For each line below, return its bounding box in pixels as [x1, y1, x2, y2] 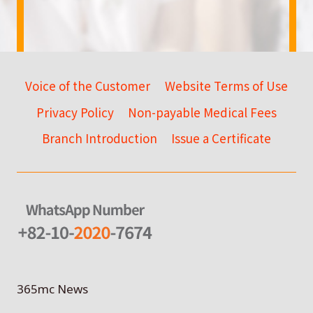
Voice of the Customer [25, 77, 151, 95]
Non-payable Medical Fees [128, 103, 277, 121]
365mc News [17, 280, 88, 297]
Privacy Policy [36, 103, 114, 121]
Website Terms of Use [164, 77, 288, 95]
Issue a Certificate [171, 129, 272, 147]
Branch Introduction [41, 129, 157, 147]
